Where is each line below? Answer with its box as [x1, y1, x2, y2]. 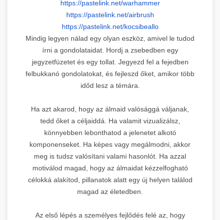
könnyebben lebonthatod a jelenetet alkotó [44, 128, 176, 137]
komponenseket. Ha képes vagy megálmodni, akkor [29, 140, 191, 148]
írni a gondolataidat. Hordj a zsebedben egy [42, 46, 178, 54]
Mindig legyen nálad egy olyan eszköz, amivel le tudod [26, 34, 194, 42]
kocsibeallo [124, 22, 159, 30]
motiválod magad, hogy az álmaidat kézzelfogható [32, 164, 188, 172]
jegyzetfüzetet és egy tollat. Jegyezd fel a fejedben [31, 57, 189, 66]
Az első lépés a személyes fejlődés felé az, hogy [35, 211, 185, 219]
